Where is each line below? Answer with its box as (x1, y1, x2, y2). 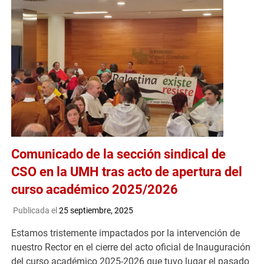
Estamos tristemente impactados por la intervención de (11, 227, 240, 239)
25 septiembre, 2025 (58, 205, 133, 215)
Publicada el (12, 205, 59, 215)
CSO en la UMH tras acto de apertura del (11, 164, 243, 180)
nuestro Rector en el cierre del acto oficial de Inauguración (11, 241, 251, 253)
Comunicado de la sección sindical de (11, 147, 226, 162)
